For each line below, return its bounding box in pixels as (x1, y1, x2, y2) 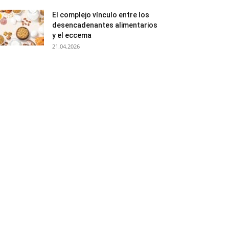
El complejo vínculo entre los (52, 11, 149, 19)
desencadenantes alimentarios (52, 21, 157, 29)
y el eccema (52, 31, 91, 39)
